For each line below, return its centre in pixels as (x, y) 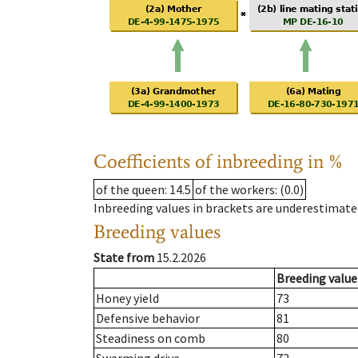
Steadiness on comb (151, 338)
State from (124, 258)
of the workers (235, 190)
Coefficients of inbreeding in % (219, 161)
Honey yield (127, 298)
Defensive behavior (148, 318)
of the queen (130, 190)
